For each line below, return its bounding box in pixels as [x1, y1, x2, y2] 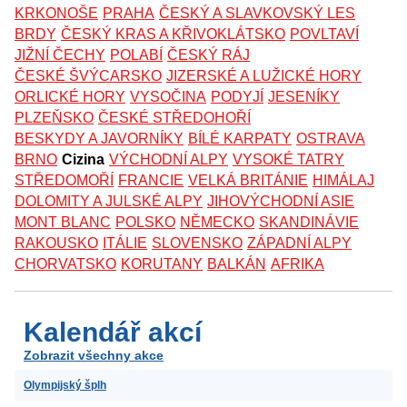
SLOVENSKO [152, 234, 243, 251]
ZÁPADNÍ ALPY [247, 234, 352, 251]
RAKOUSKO [15, 234, 98, 251]
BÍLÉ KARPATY [188, 130, 292, 146]
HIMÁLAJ [313, 172, 374, 188]
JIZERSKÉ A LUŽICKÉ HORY [166, 67, 362, 84]
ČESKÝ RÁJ [167, 46, 250, 63]
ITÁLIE [103, 234, 147, 251]
